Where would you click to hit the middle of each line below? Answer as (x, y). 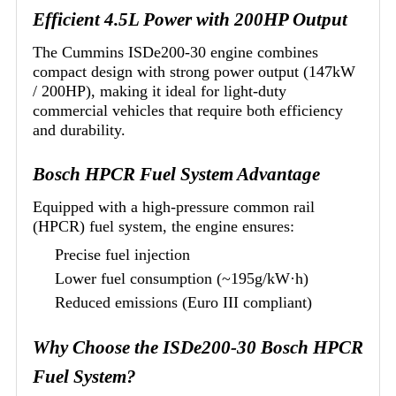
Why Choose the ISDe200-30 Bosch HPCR (198, 347)
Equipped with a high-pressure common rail (174, 206)
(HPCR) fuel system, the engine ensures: (164, 226)
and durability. (79, 129)
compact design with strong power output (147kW (194, 71)
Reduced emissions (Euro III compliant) (183, 302)
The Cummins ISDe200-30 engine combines (175, 52)
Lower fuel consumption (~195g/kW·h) (182, 278)
